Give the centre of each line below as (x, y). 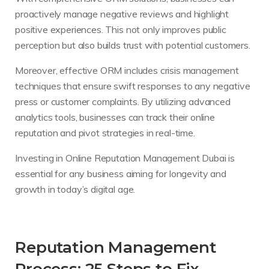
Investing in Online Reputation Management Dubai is (125, 158)
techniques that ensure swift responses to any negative (133, 86)
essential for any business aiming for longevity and (121, 174)
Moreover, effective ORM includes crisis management (127, 70)
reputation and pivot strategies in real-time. (105, 133)
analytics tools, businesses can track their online (115, 117)
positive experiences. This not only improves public (121, 29)
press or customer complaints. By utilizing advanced (123, 101)
